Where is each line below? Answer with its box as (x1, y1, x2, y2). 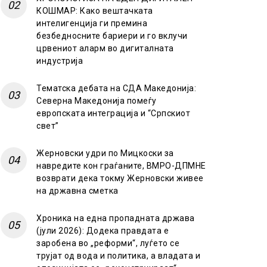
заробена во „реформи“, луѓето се (36, 238, 179, 248)
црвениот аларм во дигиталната (36, 43, 174, 53)
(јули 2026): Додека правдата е (36, 225, 169, 235)
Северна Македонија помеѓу (36, 95, 157, 105)
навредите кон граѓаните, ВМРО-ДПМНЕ (36, 160, 206, 170)
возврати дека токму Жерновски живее (36, 173, 204, 183)
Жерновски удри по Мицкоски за (36, 148, 174, 158)
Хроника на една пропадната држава (36, 213, 195, 223)
